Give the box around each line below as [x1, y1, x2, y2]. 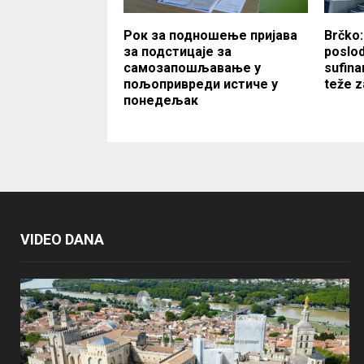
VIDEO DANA [20, 230, 104, 248]
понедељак [123, 92, 198, 108]
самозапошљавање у [123, 59, 261, 76]
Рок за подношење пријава [123, 27, 297, 43]
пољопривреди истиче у [123, 76, 278, 92]
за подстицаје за [123, 43, 232, 59]
